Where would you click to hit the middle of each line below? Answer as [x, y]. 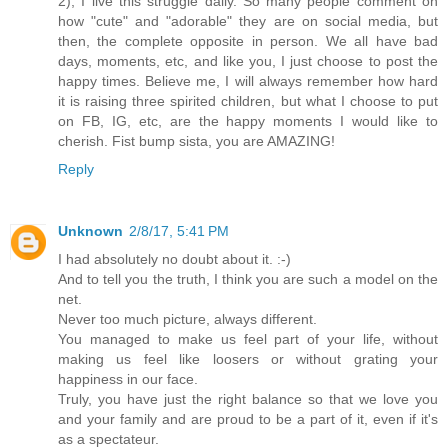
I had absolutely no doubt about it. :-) [174, 259]
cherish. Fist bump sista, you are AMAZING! [196, 141]
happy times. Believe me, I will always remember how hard [248, 81]
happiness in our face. [128, 379]
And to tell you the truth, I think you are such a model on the [248, 279]
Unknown [90, 231]
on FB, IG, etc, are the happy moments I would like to [248, 121]
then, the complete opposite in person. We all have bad [248, 41]
